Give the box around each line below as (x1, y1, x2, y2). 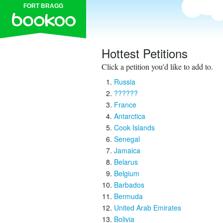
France (114, 100, 136, 110)
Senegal (114, 134, 140, 144)
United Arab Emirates (114, 203, 181, 213)
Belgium (114, 168, 139, 178)
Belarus (114, 157, 138, 167)
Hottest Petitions (102, 44, 188, 62)
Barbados (114, 180, 144, 190)
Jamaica (114, 145, 140, 155)
